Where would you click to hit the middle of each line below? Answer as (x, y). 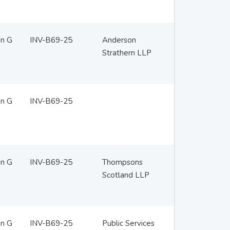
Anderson (119, 40)
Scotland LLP (126, 175)
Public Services (128, 223)
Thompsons (122, 162)
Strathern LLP (127, 53)
